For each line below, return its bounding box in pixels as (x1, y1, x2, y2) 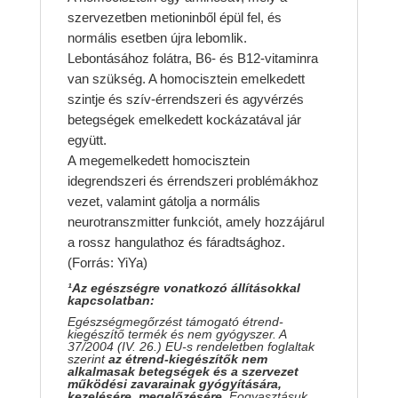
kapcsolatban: (67, 293, 155, 308)
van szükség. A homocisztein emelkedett (67, 71, 305, 87)
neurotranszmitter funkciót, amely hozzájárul (67, 214, 324, 230)
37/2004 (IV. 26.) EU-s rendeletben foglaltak (67, 339, 314, 354)
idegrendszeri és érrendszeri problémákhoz (67, 173, 319, 189)
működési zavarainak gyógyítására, (67, 377, 282, 392)
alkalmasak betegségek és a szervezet (67, 364, 298, 379)
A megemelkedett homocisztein (67, 153, 250, 169)
